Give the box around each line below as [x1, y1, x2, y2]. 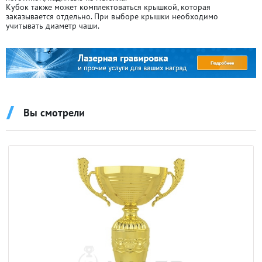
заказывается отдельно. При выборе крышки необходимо [6, 11, 218, 22]
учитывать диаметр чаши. [6, 20, 99, 31]
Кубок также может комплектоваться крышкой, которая [6, 2, 211, 12]
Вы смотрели [23, 106, 85, 120]
